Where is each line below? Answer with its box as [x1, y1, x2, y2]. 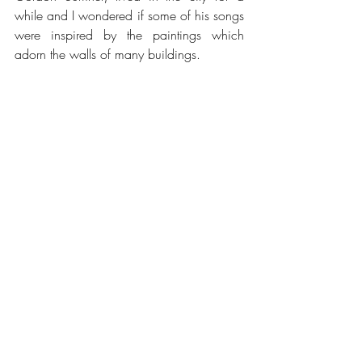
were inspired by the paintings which [15, 26, 244, 44]
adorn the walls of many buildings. [15, 45, 200, 64]
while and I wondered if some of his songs [15, 6, 244, 25]
